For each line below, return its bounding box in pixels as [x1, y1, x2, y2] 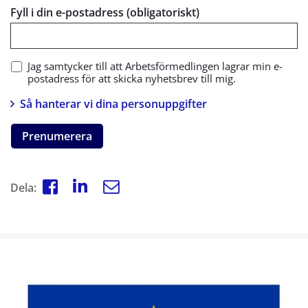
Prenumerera [22, 128, 92, 144]
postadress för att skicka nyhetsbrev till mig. [27, 71, 236, 85]
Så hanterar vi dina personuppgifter [20, 96, 207, 111]
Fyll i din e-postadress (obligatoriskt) [10, 4, 199, 20]
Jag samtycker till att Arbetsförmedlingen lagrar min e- [27, 58, 283, 73]
